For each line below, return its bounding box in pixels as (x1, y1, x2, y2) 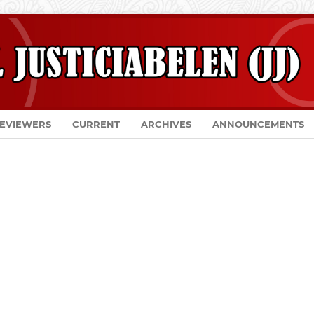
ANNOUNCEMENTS (212, 118, 305, 130)
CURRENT (72, 118, 121, 130)
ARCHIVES (141, 118, 192, 130)
